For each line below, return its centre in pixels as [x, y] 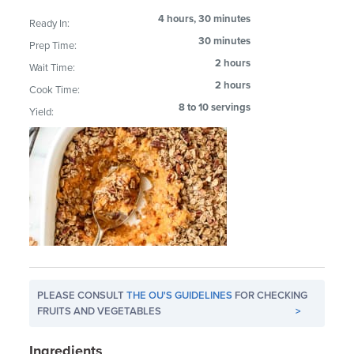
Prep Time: [53, 45]
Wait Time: [53, 68]
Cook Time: [55, 90]
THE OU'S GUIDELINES [180, 295]
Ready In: [50, 23]
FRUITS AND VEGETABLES [100, 311]
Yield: [42, 112]
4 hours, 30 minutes [205, 19]
